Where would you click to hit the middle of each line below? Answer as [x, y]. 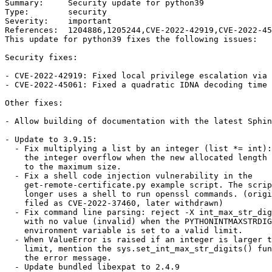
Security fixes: [41, 58]
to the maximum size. [15, 167]
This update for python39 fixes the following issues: [131, 39]
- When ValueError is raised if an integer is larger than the [10, 240]
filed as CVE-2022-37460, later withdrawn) [15, 203]
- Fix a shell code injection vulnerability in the [10, 176]
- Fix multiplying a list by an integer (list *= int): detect [10, 149]
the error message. [15, 258]
